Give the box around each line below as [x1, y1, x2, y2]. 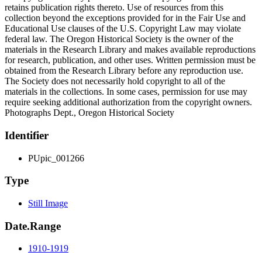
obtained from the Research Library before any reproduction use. [5, 65, 243, 76]
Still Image [28, 198, 68, 208]
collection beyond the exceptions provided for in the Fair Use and [5, 13, 246, 23]
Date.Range [5, 219, 61, 232]
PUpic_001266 [28, 153, 84, 163]
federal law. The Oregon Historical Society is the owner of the [5, 34, 233, 44]
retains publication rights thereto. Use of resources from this [5, 2, 223, 13]
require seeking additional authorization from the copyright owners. [5, 97, 252, 108]
